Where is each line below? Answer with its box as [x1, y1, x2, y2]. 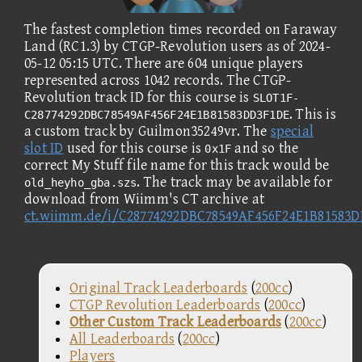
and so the [231, 139, 299, 157]
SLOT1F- [252, 90, 300, 104]
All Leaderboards [69, 330, 175, 347]
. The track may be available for [137, 173, 332, 191]
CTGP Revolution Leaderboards [69, 296, 261, 314]
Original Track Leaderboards [69, 279, 248, 297]
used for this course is [63, 139, 205, 157]
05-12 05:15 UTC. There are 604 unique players [24, 54, 304, 72]
